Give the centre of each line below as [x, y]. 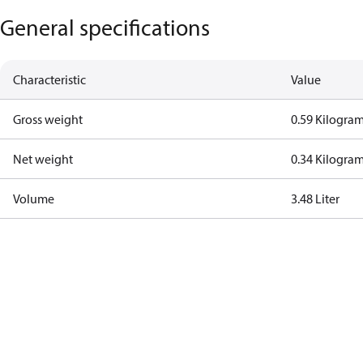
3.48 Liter [316, 199]
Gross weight [48, 119]
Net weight [43, 159]
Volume [34, 199]
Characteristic [49, 79]
